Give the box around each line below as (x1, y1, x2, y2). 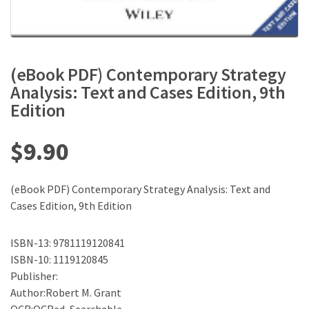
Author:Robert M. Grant (10, 286, 121, 300)
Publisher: (10, 269, 58, 283)
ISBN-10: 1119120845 (10, 252, 108, 267)
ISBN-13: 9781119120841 (10, 236, 125, 250)
